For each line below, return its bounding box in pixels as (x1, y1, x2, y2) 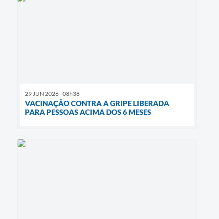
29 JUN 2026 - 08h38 (25, 89, 80, 97)
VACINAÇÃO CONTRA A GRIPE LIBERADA (25, 98, 169, 108)
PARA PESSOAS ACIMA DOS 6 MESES (25, 107, 151, 116)
